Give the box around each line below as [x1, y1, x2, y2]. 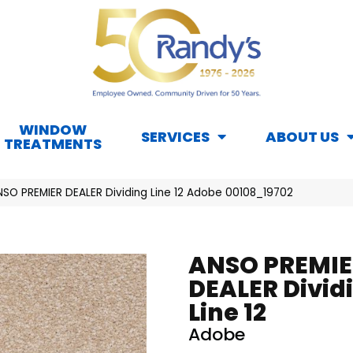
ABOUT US [266, 127, 339, 147]
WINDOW [19, 120, 87, 140]
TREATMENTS [4, 134, 102, 154]
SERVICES [141, 127, 210, 147]
